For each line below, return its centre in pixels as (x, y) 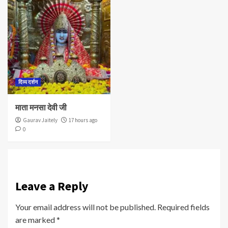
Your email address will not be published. (85, 207)
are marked (36, 219)
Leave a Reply (52, 186)
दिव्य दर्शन (28, 82)
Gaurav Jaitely (40, 120)
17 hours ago (83, 120)
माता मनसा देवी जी (41, 107)
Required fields (183, 207)
